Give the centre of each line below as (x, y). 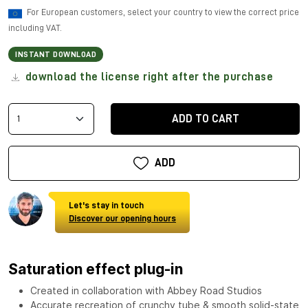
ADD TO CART (205, 119)
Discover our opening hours (122, 218)
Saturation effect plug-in (96, 269)
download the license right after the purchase (147, 77)
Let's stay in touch (106, 205)
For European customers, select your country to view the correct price (163, 12)
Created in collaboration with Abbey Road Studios (146, 290)
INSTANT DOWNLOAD (56, 54)
